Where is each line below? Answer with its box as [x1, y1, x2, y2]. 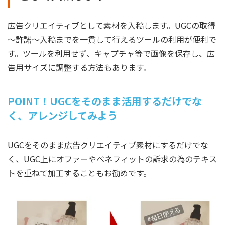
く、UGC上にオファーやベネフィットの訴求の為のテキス [8, 153, 217, 165]
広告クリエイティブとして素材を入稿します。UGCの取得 [8, 19, 215, 32]
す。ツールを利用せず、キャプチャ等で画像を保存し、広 [8, 47, 215, 60]
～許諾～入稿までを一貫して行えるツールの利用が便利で [8, 33, 216, 46]
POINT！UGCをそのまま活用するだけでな [8, 94, 202, 109]
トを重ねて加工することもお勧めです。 [8, 167, 151, 179]
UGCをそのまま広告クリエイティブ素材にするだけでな [8, 139, 208, 151]
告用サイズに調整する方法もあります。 [8, 61, 151, 74]
